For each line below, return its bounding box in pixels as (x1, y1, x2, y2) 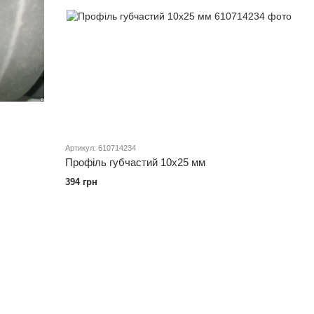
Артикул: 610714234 (65, 143, 137, 152)
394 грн (65, 176, 98, 187)
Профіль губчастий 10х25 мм (65, 156, 206, 168)
